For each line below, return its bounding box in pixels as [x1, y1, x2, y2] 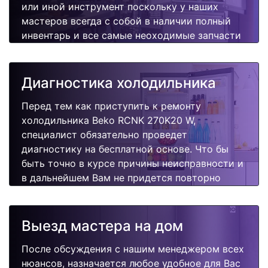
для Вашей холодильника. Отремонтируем [22, 44, 225, 56]
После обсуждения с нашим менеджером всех [22, 242, 244, 255]
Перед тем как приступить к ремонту [22, 100, 201, 112]
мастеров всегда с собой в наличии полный [22, 15, 231, 27]
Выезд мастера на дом [22, 217, 183, 234]
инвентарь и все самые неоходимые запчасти [22, 29, 241, 41]
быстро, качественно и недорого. [22, 58, 181, 70]
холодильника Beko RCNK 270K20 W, [22, 114, 196, 127]
